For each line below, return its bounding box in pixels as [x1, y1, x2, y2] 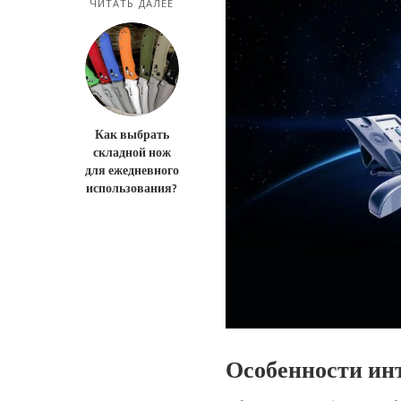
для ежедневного [84, 161, 179, 179]
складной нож [92, 143, 171, 161]
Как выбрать [94, 125, 169, 143]
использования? [86, 179, 177, 197]
